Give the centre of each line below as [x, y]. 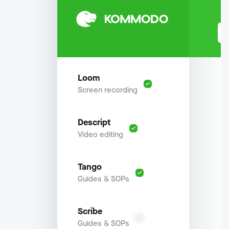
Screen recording [108, 90]
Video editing [100, 135]
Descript [94, 123]
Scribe [90, 212]
